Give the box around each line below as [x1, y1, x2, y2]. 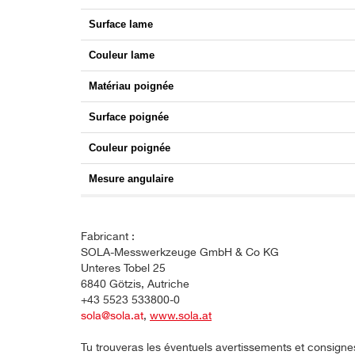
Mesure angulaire [89, 173, 174, 185]
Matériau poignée [89, 80, 174, 93]
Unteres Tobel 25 [81, 263, 166, 275]
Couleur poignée [89, 142, 170, 155]
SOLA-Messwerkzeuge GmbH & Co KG [81, 247, 279, 259]
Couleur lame [89, 49, 155, 62]
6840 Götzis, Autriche [81, 279, 189, 291]
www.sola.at [150, 311, 212, 323]
